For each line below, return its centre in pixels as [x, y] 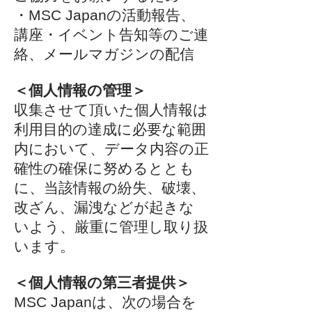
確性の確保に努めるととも [104, 168]
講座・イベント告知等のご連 [111, 34]
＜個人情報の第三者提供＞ [102, 282]
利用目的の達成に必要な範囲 [110, 129]
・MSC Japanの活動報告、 [104, 15]
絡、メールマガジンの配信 [104, 54]
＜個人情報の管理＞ [80, 90]
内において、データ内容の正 [111, 149]
